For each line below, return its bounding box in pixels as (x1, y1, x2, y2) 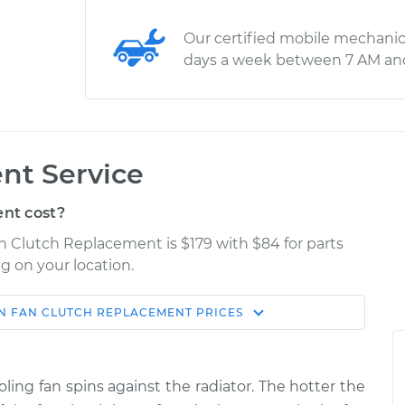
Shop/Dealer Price (198, 310, 334, 327)
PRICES (193, 306, 243, 319)
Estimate (101, 310, 169, 327)
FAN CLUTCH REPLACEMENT (11, 306, 193, 319)
